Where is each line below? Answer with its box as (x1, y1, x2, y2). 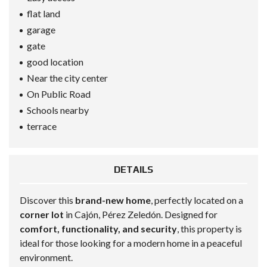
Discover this (20, 194, 75, 206)
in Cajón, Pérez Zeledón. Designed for (64, 209, 218, 221)
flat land (27, 8, 60, 20)
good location (27, 56, 83, 68)
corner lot (20, 209, 64, 221)
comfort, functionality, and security (20, 223, 177, 235)
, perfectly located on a (151, 194, 243, 206)
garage (27, 24, 55, 36)
